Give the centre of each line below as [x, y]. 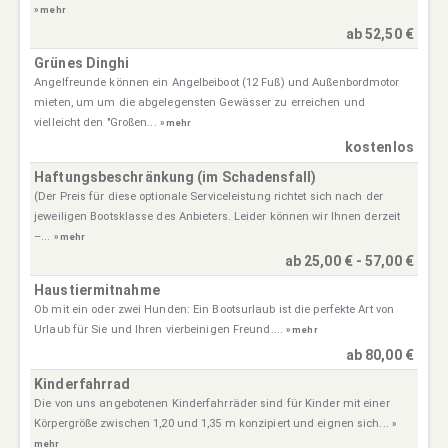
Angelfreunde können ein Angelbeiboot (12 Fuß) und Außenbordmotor [217, 83]
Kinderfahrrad [82, 383]
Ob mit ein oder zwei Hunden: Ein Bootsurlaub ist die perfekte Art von [214, 310]
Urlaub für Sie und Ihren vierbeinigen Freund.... [160, 330]
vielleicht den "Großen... [97, 123]
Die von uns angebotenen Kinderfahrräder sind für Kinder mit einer [212, 403]
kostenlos [379, 147]
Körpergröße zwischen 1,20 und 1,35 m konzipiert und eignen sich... [213, 423]
